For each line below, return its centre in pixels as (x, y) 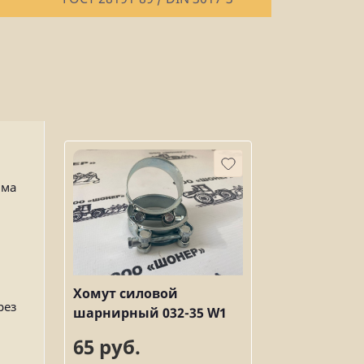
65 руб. (107, 346)
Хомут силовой (126, 293)
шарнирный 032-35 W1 (150, 312)
